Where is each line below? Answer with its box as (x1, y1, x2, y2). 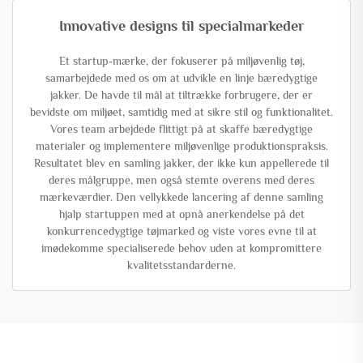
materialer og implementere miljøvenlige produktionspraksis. (35, 139, 328, 152)
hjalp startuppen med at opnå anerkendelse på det (58, 207, 305, 220)
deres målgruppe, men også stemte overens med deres (49, 173, 314, 186)
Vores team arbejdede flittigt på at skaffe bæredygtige (50, 122, 313, 135)
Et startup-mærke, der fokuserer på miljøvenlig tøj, (58, 53, 305, 67)
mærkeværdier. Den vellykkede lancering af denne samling (40, 190, 323, 203)
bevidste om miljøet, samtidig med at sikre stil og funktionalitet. (30, 105, 333, 118)
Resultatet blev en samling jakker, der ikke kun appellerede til (34, 156, 329, 169)
